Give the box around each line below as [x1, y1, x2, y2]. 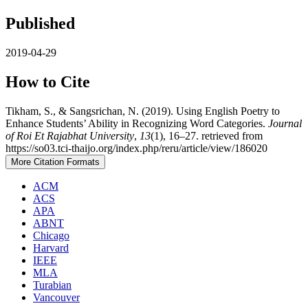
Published [5, 14, 75, 32]
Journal [268, 117, 302, 129]
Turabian [33, 278, 71, 291]
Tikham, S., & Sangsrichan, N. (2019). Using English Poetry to [5, 104, 280, 117]
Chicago [33, 229, 69, 241]
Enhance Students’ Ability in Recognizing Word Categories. [5, 117, 268, 129]
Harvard [33, 241, 69, 254]
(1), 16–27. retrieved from [151, 129, 263, 142]
